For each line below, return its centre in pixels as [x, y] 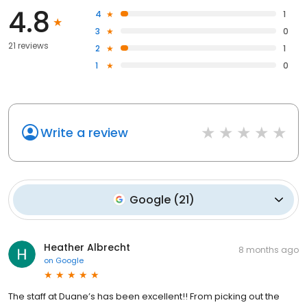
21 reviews [28, 45]
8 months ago [269, 249]
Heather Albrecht [87, 247]
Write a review [84, 132]
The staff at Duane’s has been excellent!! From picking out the [144, 296]
